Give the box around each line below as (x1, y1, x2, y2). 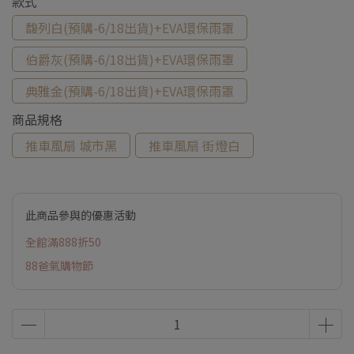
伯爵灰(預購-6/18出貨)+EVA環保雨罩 (25, 50, 234, 69)
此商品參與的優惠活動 (25, 207, 136, 223)
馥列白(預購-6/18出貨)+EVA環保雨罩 (25, 18, 234, 37)
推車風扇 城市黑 (25, 136, 117, 155)
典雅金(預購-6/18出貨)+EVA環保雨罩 (25, 81, 234, 100)
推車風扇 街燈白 (149, 136, 240, 155)
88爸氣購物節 (25, 258, 93, 273)
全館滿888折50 (25, 234, 101, 250)
